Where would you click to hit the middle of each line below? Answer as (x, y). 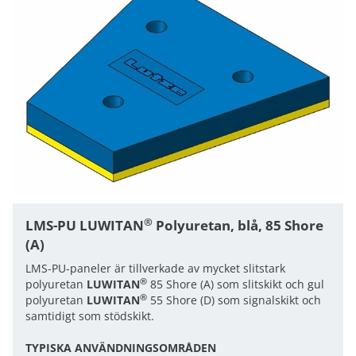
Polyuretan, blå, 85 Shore (238, 225)
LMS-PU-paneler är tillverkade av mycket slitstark (155, 268)
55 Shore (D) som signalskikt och (234, 300)
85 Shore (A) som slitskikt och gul (236, 284)
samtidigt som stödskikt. (90, 316)
